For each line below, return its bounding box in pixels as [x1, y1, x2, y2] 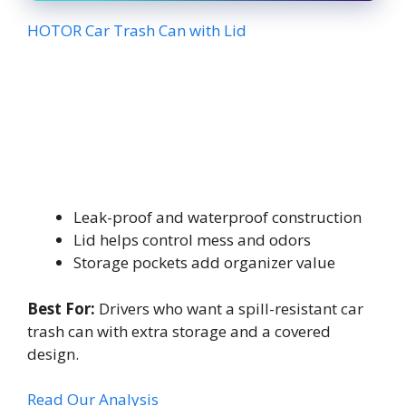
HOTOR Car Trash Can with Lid [27, 19, 246, 41]
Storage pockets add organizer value [73, 252, 335, 273]
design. [27, 343, 79, 364]
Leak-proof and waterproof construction [73, 207, 362, 227]
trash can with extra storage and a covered [27, 320, 331, 342]
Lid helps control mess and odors [73, 229, 311, 250]
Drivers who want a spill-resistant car [95, 297, 363, 319]
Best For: [27, 297, 95, 319]
